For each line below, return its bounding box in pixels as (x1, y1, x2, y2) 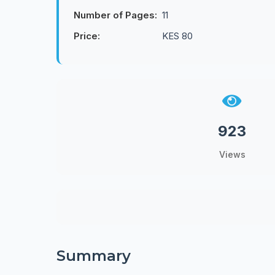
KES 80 (162, 30, 193, 42)
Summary (56, 247, 131, 265)
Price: (74, 30, 100, 42)
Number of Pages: (74, 9, 157, 21)
